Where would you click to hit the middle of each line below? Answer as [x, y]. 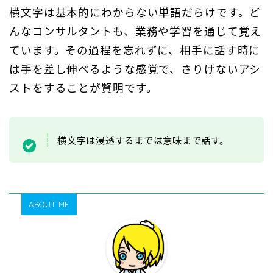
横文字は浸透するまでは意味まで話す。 [143, 140]
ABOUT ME [49, 204]
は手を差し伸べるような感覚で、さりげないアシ [135, 69]
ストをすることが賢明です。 [83, 88]
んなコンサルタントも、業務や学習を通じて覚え [136, 31]
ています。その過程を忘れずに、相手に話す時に [135, 50]
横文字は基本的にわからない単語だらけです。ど [135, 12]
